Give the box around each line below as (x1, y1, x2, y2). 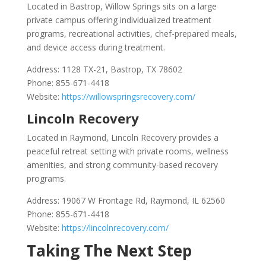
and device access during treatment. (26, 42, 165, 53)
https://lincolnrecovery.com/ (59, 222, 169, 233)
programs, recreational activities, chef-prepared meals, (26, 28, 237, 39)
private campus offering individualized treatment (26, 14, 211, 26)
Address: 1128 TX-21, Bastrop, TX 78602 (26, 64, 182, 75)
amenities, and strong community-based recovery (26, 159, 218, 170)
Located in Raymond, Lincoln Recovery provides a (26, 132, 218, 143)
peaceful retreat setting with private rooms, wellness (26, 145, 229, 157)
